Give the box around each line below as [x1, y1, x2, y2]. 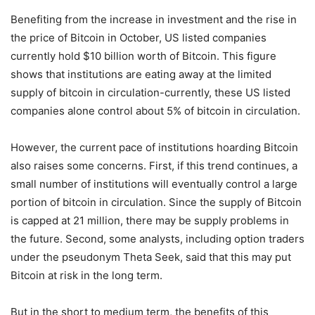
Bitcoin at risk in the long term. [11, 269, 162, 282]
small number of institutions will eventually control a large [11, 177, 297, 191]
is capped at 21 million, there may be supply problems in [11, 214, 289, 227]
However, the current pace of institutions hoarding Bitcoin [11, 141, 298, 154]
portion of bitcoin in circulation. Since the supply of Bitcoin [11, 195, 302, 209]
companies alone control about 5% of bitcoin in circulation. [11, 104, 300, 117]
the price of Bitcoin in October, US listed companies [11, 31, 266, 44]
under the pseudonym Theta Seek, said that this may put [11, 250, 291, 264]
